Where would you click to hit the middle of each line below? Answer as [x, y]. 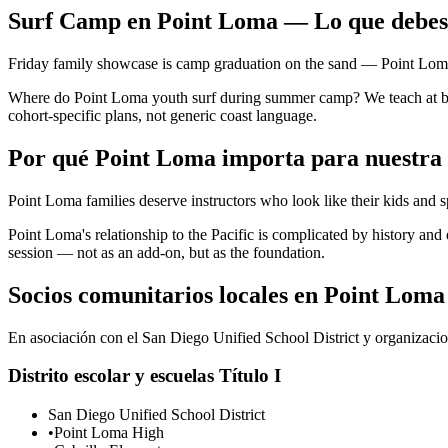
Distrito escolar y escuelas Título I [144, 376]
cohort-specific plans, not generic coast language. [162, 115]
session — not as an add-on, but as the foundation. [166, 252]
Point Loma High [109, 432]
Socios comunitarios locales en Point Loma [226, 294]
